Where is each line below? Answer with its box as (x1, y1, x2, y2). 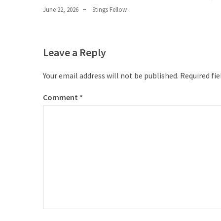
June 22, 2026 (43, 5, 78, 14)
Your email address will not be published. (43, 70, 179, 80)
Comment (43, 92, 79, 102)
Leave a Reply (43, 45, 106, 59)
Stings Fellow (92, 5, 127, 14)
